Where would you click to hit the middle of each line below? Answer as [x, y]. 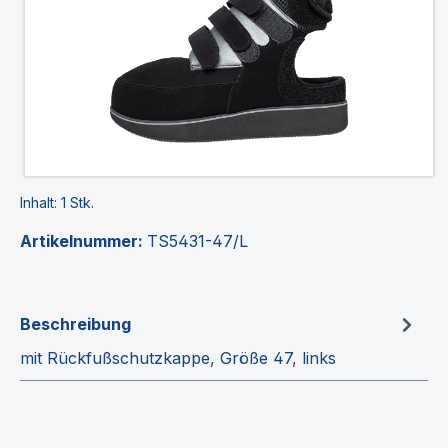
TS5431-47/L [197, 240]
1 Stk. [77, 202]
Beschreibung [75, 323]
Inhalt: [40, 202]
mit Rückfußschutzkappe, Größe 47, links [178, 357]
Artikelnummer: [83, 240]
